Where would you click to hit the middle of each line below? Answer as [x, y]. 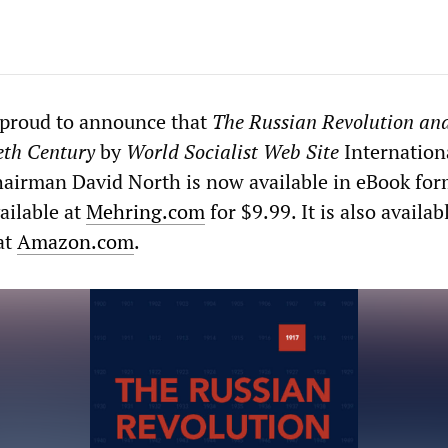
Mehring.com [145, 211]
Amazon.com [75, 241]
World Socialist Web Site [232, 151]
